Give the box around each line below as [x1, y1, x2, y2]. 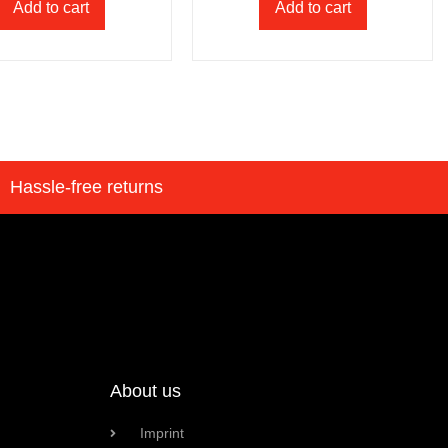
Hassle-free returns [9, 177, 163, 198]
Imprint [139, 425, 184, 442]
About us [109, 381, 181, 402]
